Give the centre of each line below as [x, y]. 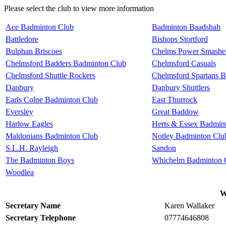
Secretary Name [33, 206]
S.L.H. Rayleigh [32, 148]
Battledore [22, 39]
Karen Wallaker [189, 206]
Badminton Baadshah [186, 27]
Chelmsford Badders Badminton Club [66, 63]
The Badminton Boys [40, 160]
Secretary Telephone [41, 218]
